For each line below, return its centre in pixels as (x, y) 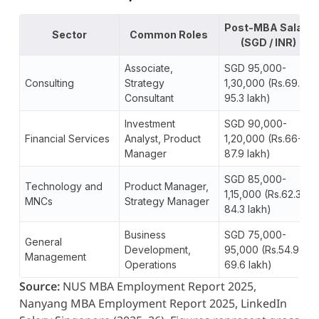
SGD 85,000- (255, 179)
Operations (150, 264)
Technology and (63, 186)
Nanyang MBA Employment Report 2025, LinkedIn (153, 303)
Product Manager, (166, 186)
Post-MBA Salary (269, 27)
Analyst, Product (162, 138)
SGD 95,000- (255, 68)
